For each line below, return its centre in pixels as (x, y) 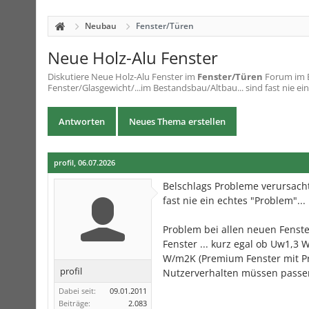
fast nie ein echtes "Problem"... (234, 200)
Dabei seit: (77, 291)
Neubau (101, 26)
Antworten (82, 121)
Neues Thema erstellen (177, 121)
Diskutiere (69, 77)
